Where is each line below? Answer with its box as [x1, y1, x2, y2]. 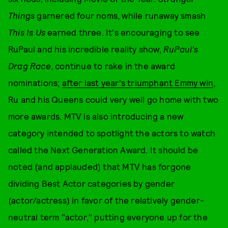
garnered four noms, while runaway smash [35, 10, 206, 20]
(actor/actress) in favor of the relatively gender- [8, 195, 205, 205]
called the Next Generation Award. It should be [8, 145, 198, 155]
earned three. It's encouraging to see [45, 27, 200, 37]
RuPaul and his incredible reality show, [8, 44, 163, 54]
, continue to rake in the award [50, 61, 176, 71]
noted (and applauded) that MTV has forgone [8, 161, 191, 172]
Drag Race [8, 61, 51, 71]
